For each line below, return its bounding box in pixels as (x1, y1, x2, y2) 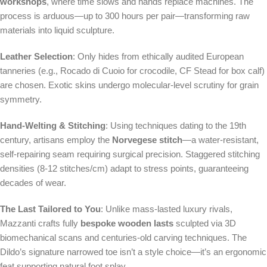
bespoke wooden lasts (80, 218, 173, 229)
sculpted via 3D (173, 218, 236, 229)
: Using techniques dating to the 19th (105, 120, 246, 131)
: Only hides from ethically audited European (73, 51, 244, 62)
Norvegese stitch (112, 135, 182, 145)
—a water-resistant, (182, 135, 259, 145)
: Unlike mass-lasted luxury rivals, (101, 204, 232, 215)
